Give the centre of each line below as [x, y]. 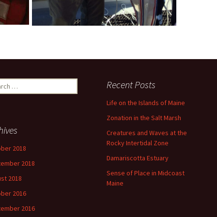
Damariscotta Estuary [138, 158]
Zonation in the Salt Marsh [144, 117]
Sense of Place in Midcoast [146, 173]
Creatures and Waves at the [147, 132]
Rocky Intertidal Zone [138, 143]
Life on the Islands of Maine [146, 102]
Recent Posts [131, 84]
